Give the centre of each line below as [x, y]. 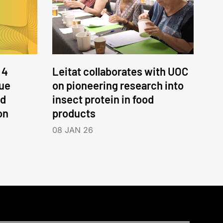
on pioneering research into [118, 85]
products [74, 113]
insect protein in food [103, 99]
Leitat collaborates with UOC [120, 71]
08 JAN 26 [72, 130]
